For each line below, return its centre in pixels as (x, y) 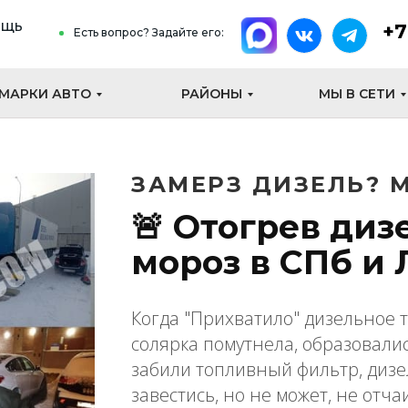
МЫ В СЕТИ (357, 94)
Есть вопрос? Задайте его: (149, 32)
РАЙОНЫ (212, 94)
